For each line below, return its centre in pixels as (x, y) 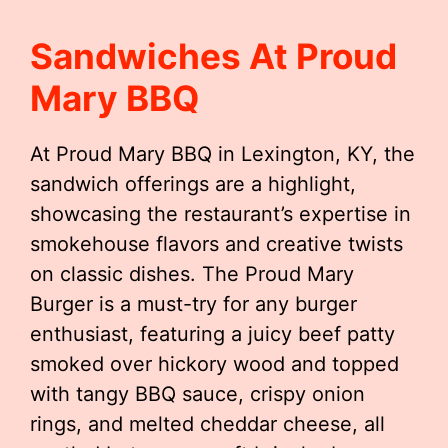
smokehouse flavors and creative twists (216, 244)
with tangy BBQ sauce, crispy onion (197, 394)
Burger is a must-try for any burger (193, 304)
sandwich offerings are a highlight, (193, 184)
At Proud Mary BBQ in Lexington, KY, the (222, 154)
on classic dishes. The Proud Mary (192, 274)
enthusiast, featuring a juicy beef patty (212, 334)
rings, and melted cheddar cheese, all (207, 424)
